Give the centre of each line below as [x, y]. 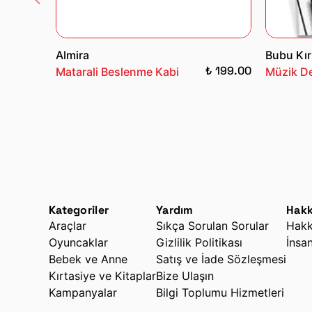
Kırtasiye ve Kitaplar [102, 275]
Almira [72, 55]
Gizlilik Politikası [199, 242]
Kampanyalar [83, 292]
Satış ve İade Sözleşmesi [221, 259]
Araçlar [68, 225]
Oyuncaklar [78, 242]
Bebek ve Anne [88, 259]
